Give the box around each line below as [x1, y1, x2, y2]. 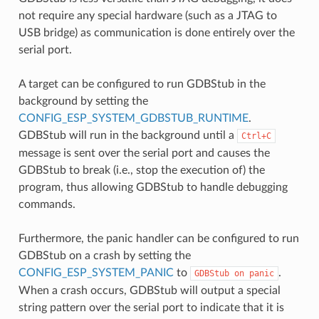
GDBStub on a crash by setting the [18, 249, 191, 261]
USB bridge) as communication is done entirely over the [18, 26, 295, 38]
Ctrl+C [241, 130, 271, 141]
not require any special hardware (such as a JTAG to [18, 9, 277, 21]
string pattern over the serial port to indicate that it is [18, 301, 284, 313]
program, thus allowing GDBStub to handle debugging [18, 181, 288, 193]
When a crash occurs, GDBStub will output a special [18, 284, 281, 296]
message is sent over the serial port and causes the [18, 147, 270, 159]
